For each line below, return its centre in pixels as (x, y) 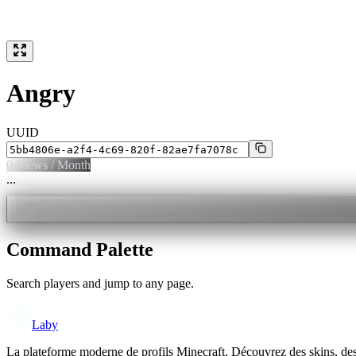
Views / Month (52, 164)
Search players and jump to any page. (100, 283)
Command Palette (80, 249)
